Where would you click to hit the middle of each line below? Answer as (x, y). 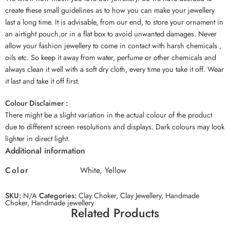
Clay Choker (97, 196)
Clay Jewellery (141, 196)
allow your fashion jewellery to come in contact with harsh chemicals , (113, 46)
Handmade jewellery (63, 203)
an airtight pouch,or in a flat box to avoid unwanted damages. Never (111, 34)
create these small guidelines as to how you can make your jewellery (110, 10)
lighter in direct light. (37, 139)
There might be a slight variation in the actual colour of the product (109, 115)
